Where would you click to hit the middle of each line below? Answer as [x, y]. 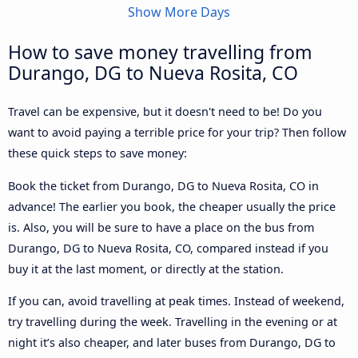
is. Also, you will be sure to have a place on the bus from [161, 227]
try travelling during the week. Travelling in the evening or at [173, 322]
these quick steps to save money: [97, 153]
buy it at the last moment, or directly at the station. [146, 268]
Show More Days [179, 12]
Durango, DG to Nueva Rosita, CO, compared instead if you [168, 248]
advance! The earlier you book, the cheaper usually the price [172, 206]
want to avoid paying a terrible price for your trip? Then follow [177, 133]
